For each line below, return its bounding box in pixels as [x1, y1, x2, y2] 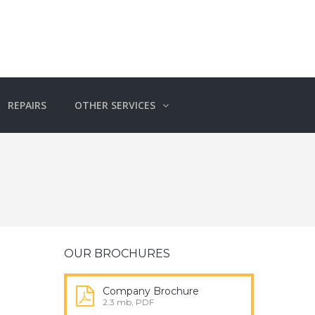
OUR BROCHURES [64, 247, 170, 260]
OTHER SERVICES [75, 98, 155, 112]
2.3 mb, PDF [103, 297, 154, 307]
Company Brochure [103, 285, 199, 297]
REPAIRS [8, 98, 46, 112]
